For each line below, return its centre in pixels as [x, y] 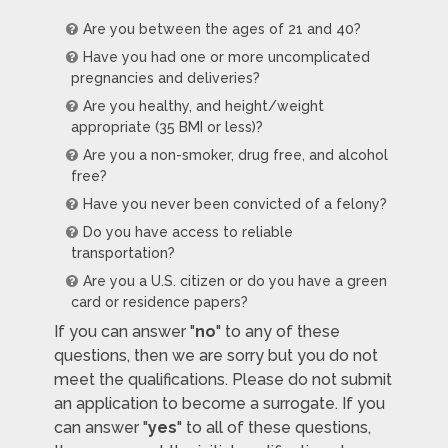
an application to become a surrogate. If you [219, 404]
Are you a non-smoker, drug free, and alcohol [235, 155]
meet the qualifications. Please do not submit [222, 380]
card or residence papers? [159, 302]
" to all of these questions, [273, 428]
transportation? [122, 253]
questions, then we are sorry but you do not [215, 356]
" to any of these [277, 332]
